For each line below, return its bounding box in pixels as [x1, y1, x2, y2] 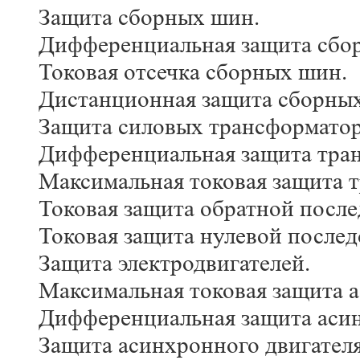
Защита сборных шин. [39, 4, 260, 31]
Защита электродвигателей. [39, 250, 310, 277]
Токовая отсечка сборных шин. [39, 59, 347, 86]
